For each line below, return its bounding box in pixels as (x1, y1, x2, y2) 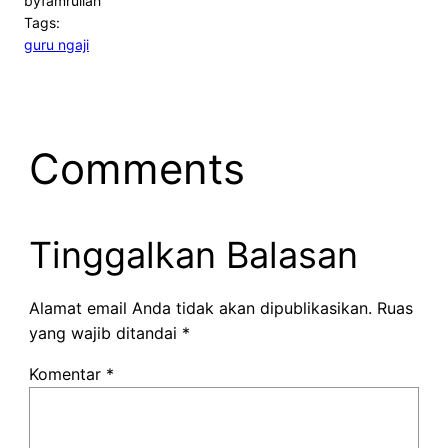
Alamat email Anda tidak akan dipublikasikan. (28, 298, 372, 319)
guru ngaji (24, 36, 89, 54)
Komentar (28, 364, 106, 385)
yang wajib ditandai (28, 323, 182, 344)
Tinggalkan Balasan (28, 233, 358, 278)
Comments (28, 143, 245, 195)
